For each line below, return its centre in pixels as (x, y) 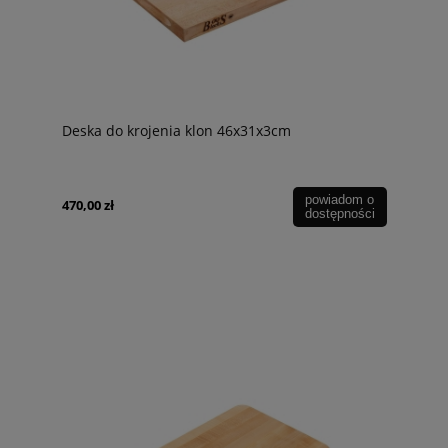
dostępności (339, 214)
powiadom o (340, 200)
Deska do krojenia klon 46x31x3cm (176, 131)
